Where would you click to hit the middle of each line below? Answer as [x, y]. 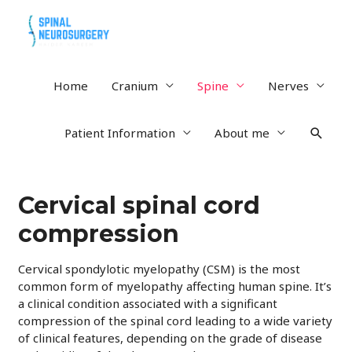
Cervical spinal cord [139, 206]
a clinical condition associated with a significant [148, 304]
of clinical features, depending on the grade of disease [170, 338]
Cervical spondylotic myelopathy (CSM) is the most [159, 269]
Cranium [135, 86]
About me [242, 133]
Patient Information [120, 133]
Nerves [288, 86]
